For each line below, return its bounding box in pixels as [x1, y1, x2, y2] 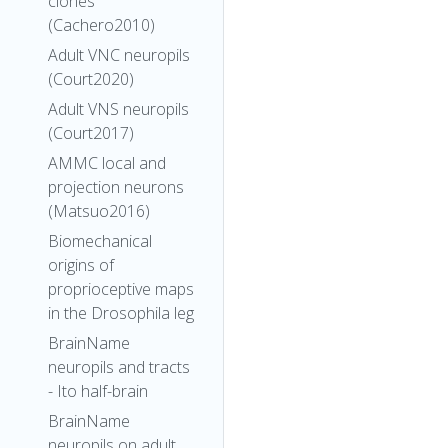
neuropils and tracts [48, 356, 190, 378]
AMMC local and [48, 152, 166, 174]
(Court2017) [48, 122, 134, 144]
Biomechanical [48, 230, 152, 252]
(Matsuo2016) [48, 200, 150, 222]
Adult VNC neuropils [48, 44, 190, 66]
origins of [48, 254, 114, 276]
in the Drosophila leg [48, 302, 194, 324]
